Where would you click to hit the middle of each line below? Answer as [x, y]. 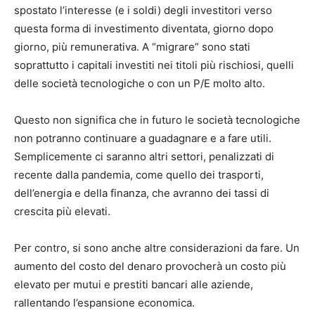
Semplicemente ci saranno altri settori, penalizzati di [144, 157]
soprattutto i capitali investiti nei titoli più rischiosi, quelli [154, 65]
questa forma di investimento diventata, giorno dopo [144, 29]
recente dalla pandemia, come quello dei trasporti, [139, 175]
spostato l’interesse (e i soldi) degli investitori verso [143, 11]
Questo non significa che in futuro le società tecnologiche [157, 120]
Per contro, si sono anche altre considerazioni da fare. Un [157, 248]
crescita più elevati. [62, 212]
